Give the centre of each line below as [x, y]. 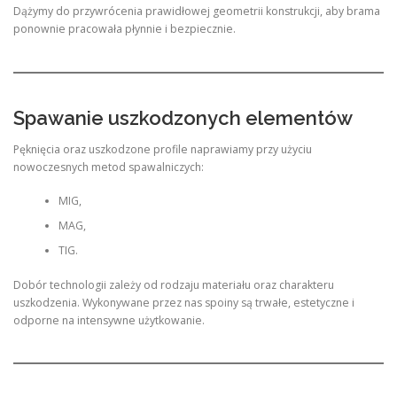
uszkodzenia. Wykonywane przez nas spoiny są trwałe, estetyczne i [184, 302]
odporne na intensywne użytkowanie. [109, 320]
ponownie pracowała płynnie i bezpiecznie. [125, 29]
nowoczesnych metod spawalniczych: [109, 167]
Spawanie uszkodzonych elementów [183, 117]
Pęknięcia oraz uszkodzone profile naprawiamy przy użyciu [163, 149]
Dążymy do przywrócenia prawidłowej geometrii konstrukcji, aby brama [197, 12]
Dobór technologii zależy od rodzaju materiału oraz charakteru [174, 284]
